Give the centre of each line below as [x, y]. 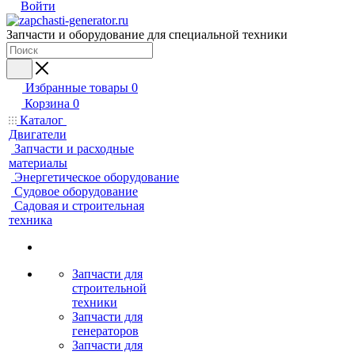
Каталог [42, 120]
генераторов [105, 331]
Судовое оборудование [76, 191]
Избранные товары [77, 88]
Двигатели [38, 134]
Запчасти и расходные [74, 149]
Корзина [47, 103]
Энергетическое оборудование [97, 177]
